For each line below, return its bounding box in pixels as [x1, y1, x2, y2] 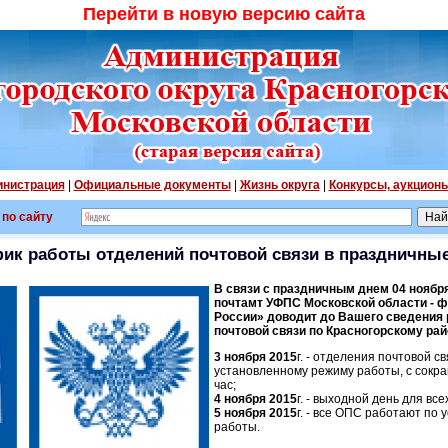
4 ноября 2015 [214, 392, 297, 406]
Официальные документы [73, 178, 231, 192]
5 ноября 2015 [214, 406, 297, 420]
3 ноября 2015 [214, 350, 297, 364]
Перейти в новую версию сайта [83, 4, 365, 24]
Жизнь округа [239, 178, 320, 192]
